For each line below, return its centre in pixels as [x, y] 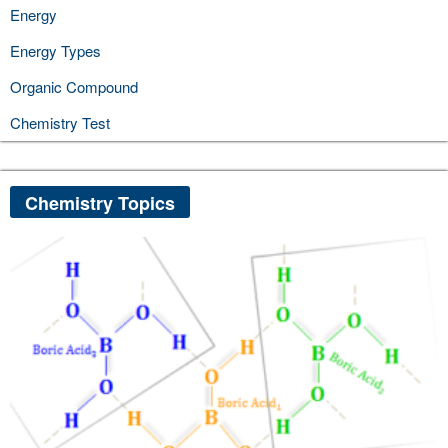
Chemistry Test [60, 122]
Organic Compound [74, 86]
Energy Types [55, 50]
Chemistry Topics [100, 202]
